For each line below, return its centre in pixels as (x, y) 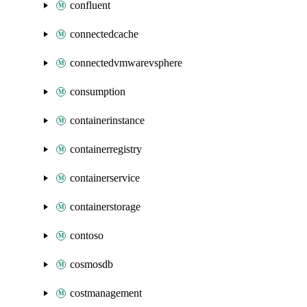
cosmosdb (91, 264)
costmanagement (106, 293)
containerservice (105, 178)
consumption (98, 91)
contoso (87, 235)
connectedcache (104, 34)
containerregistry (106, 149)
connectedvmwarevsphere (126, 63)
